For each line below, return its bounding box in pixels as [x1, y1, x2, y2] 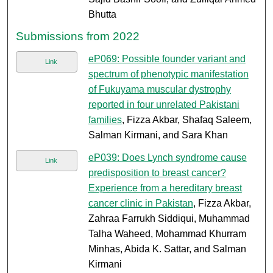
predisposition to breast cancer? [88, 168, 226, 179]
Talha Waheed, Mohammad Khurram [88, 229, 246, 239]
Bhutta [88, 9, 116, 20]
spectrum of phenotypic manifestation [88, 69, 249, 80]
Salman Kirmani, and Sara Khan [88, 130, 228, 141]
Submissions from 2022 [16, 30, 140, 43]
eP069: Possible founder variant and [88, 54, 246, 65]
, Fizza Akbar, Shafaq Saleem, [121, 115, 252, 126]
